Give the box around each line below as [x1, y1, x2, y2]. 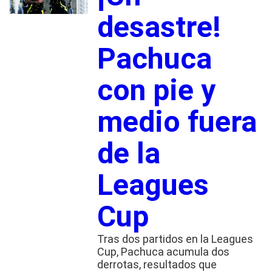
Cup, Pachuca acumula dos [97, 245, 229, 258]
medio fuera [97, 104, 257, 139]
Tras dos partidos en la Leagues [97, 232, 253, 245]
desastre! [97, 9, 221, 44]
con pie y [97, 72, 216, 107]
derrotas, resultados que [97, 257, 217, 271]
